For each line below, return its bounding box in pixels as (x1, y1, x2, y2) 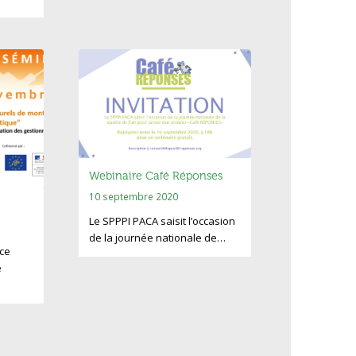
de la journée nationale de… (89, 230, 226, 245)
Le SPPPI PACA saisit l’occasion (89, 213, 236, 228)
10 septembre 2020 (89, 189, 179, 203)
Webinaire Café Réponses (89, 168, 223, 183)
